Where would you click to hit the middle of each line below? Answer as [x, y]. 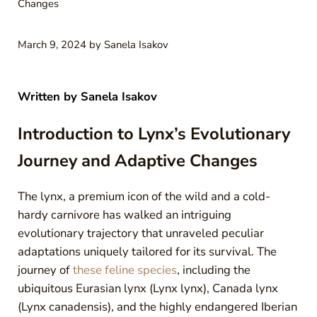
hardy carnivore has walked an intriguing [124, 215]
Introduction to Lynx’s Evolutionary [154, 133]
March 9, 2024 [52, 45]
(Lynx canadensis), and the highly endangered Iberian [157, 307]
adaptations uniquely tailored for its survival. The [147, 252]
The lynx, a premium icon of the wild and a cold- [144, 197]
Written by [47, 96]
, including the [213, 270]
